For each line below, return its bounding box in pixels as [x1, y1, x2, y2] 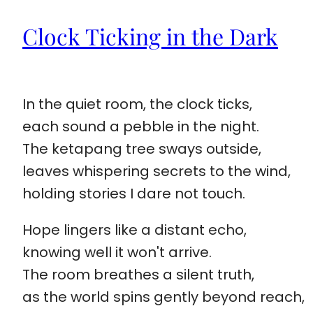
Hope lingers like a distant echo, [22, 219, 247, 240]
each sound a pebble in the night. [22, 116, 259, 136]
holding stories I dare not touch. [22, 183, 245, 203]
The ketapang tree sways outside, [22, 138, 261, 159]
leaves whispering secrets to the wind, [22, 161, 291, 181]
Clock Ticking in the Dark [22, 21, 278, 51]
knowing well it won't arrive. [22, 242, 212, 262]
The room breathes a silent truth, [22, 264, 254, 284]
